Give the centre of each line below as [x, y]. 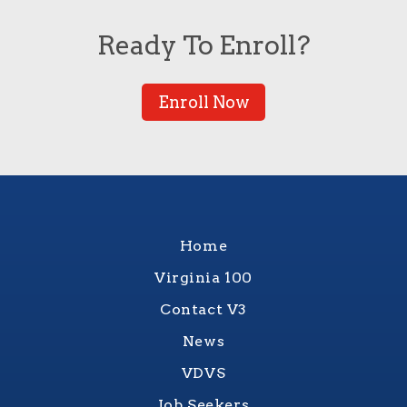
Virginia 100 [203, 278]
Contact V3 [203, 310]
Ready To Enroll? [203, 45]
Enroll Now [203, 103]
